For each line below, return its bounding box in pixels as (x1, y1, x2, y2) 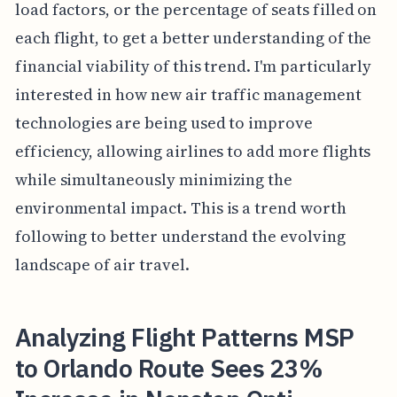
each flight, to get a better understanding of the (14, 26, 372, 49)
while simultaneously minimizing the (14, 167, 293, 191)
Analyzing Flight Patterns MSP (14, 320, 354, 354)
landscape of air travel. (14, 253, 190, 276)
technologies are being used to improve (14, 111, 313, 134)
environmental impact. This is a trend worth (14, 196, 346, 219)
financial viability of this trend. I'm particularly (14, 54, 372, 77)
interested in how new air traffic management (14, 82, 362, 105)
